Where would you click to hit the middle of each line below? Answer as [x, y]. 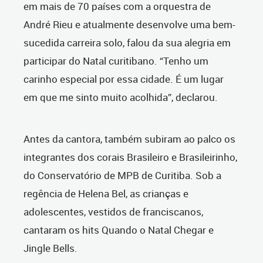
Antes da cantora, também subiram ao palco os [129, 139]
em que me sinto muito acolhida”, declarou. [122, 97]
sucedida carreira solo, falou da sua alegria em [127, 43]
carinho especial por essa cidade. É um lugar [124, 79]
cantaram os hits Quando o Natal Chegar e [119, 230]
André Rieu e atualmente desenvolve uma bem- [129, 25]
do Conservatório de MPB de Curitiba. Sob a [122, 176]
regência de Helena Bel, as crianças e [106, 194]
